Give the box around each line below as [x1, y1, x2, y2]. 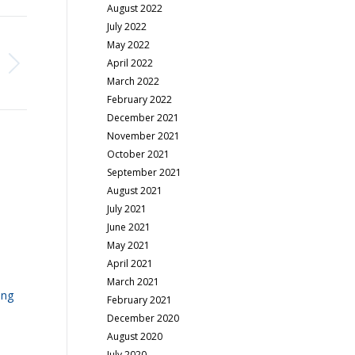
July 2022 [107, 20, 147, 33]
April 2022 [107, 56, 154, 70]
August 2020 [107, 330, 163, 343]
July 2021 [107, 202, 147, 216]
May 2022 [107, 38, 151, 52]
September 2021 [107, 166, 182, 179]
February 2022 [107, 93, 173, 106]
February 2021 [107, 293, 173, 307]
